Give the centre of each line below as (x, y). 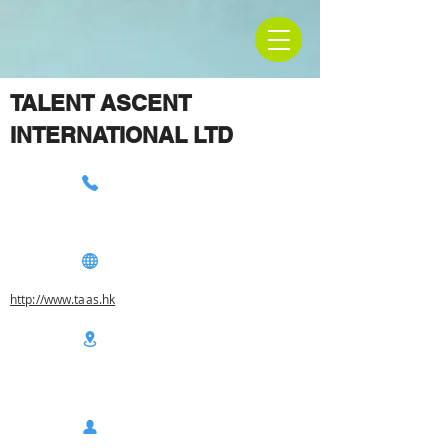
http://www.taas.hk (63, 299)
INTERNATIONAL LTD (121, 135)
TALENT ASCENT (100, 103)
